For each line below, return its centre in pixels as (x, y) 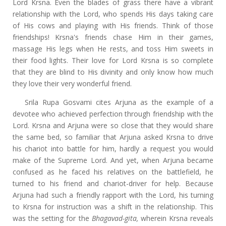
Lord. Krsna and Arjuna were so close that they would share (113, 126)
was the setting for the (52, 218)
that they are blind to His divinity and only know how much (113, 72)
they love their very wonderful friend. (72, 84)
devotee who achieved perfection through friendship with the (113, 114)
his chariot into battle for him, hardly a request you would (113, 149)
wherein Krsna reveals (177, 218)
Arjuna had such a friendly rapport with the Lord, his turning (113, 195)
